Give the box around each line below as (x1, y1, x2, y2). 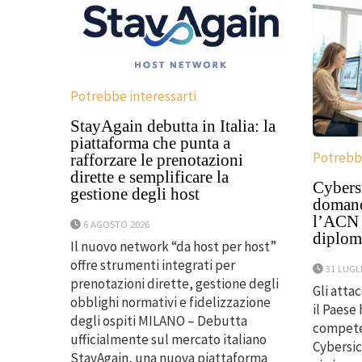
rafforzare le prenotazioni (70, 149, 243, 170)
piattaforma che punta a (70, 133, 230, 153)
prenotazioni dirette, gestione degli (70, 274, 279, 293)
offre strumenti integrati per (70, 255, 235, 274)
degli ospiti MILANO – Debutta (70, 311, 247, 330)
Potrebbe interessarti (70, 86, 196, 105)
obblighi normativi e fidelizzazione (70, 293, 271, 311)
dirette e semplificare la (70, 166, 229, 187)
